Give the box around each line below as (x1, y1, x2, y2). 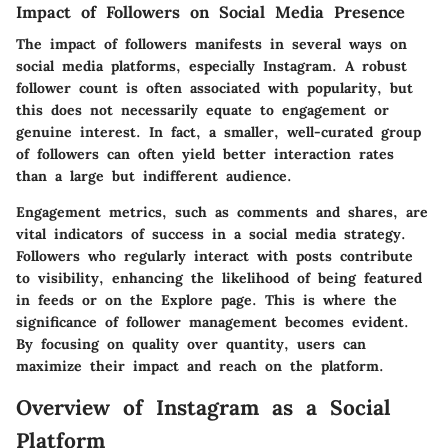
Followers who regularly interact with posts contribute (16, 247, 413, 266)
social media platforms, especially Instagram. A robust (16, 57, 407, 76)
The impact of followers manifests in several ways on (16, 35, 407, 54)
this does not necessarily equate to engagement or (16, 101, 389, 120)
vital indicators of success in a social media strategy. (16, 225, 406, 244)
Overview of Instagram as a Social (16, 394, 391, 422)
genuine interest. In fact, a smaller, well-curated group (16, 123, 421, 142)
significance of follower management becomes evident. (16, 313, 409, 332)
